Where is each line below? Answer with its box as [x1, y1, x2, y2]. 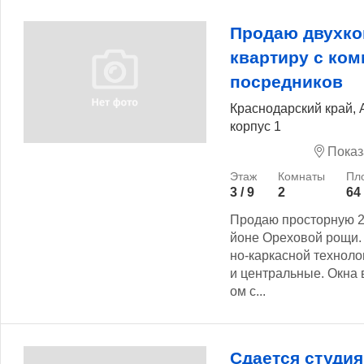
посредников [230, 72, 343, 92]
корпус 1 [230, 119, 281, 133]
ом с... [230, 284, 266, 298]
